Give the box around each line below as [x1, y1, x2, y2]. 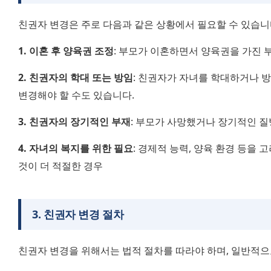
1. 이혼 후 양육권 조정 [18, 44, 114, 57]
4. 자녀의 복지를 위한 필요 [18, 142, 133, 155]
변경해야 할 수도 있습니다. [18, 88, 134, 102]
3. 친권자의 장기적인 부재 [18, 115, 131, 129]
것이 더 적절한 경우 [18, 159, 103, 173]
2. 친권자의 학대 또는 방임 [18, 70, 133, 84]
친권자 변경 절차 [43, 207, 124, 222]
